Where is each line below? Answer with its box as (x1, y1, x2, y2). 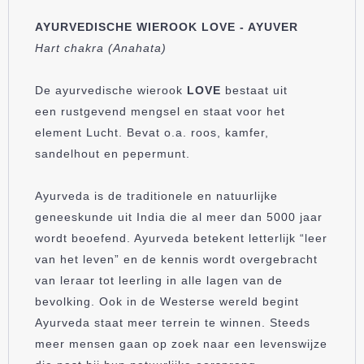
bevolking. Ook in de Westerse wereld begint (35, 294, 299, 308)
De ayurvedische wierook (35, 83, 183, 97)
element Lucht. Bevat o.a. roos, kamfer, (35, 125, 269, 139)
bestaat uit (221, 83, 288, 97)
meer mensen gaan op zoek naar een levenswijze (35, 336, 327, 350)
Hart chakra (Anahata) (35, 41, 167, 54)
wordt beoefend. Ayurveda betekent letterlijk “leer (35, 231, 327, 245)
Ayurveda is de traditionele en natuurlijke (35, 188, 278, 202)
